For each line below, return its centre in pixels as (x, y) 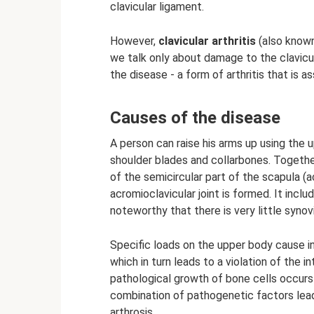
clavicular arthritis (207, 41)
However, (134, 41)
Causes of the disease (195, 118)
